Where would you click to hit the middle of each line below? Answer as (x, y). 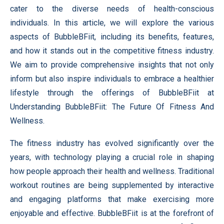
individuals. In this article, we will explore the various (112, 23)
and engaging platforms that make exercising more (112, 199)
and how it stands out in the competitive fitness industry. (112, 51)
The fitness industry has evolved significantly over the (112, 143)
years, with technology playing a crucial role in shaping (112, 157)
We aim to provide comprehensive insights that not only (112, 65)
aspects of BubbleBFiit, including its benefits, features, (112, 37)
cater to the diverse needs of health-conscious (112, 9)
